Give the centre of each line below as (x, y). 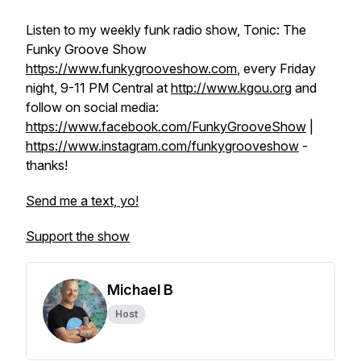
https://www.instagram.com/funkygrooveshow (162, 146)
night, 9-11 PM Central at (98, 88)
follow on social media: (92, 107)
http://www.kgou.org (231, 88)
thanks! (47, 165)
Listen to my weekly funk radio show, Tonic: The (166, 30)
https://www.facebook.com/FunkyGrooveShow (166, 127)
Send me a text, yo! (82, 201)
